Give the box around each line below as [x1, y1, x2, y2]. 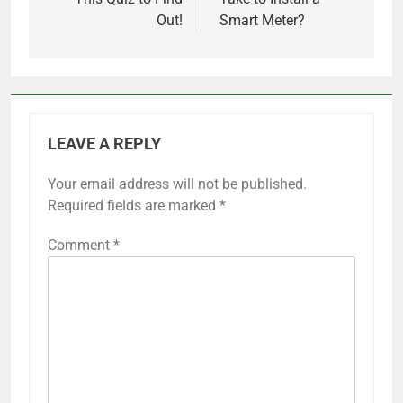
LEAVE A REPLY [48, 135, 161, 154]
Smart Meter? [219, 12, 305, 30]
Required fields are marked [48, 197, 219, 215]
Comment [48, 237, 113, 255]
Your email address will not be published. [48, 175, 307, 193]
